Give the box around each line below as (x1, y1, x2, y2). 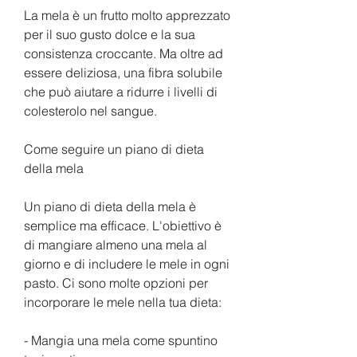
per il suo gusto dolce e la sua (24, 25, 195, 42)
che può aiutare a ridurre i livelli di (24, 83, 218, 100)
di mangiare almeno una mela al (24, 236, 207, 253)
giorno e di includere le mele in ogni (24, 255, 229, 272)
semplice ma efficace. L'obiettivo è (24, 217, 222, 233)
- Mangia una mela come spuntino (24, 331, 218, 348)
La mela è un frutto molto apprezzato (24, 6, 230, 23)
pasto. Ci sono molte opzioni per (24, 274, 208, 291)
